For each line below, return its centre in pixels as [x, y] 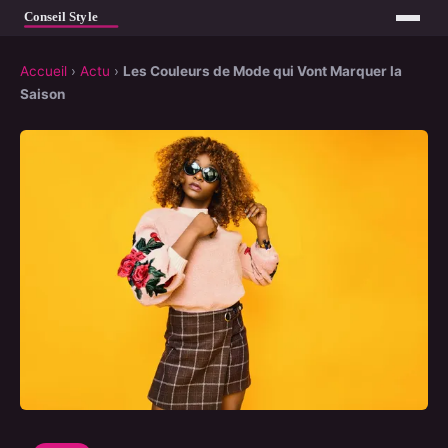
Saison [42, 94]
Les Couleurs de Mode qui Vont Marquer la [262, 71]
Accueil [43, 71]
